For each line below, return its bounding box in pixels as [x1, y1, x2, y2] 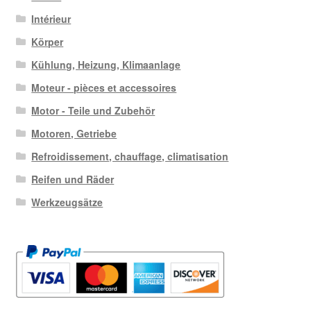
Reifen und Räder [31, 172, 115, 187]
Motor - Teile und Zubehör [31, 103, 155, 118]
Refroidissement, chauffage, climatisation [31, 149, 229, 164]
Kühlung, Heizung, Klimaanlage [31, 58, 181, 72]
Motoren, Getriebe [31, 126, 117, 141]
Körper [31, 35, 64, 49]
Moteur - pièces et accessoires [31, 81, 177, 95]
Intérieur [31, 12, 72, 26]
